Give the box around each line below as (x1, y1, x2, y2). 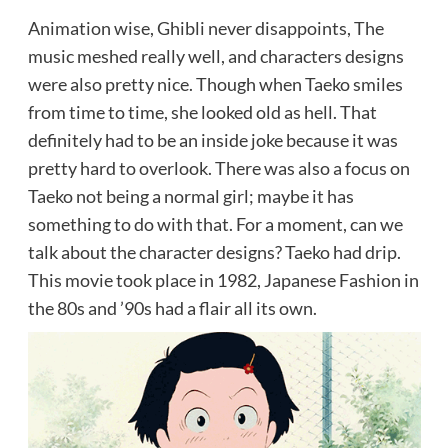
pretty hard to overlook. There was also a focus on (27, 156, 410, 179)
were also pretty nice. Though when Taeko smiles (27, 72, 403, 95)
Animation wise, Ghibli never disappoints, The (27, 16, 384, 39)
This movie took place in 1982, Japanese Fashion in (27, 268, 419, 291)
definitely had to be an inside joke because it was (27, 128, 398, 151)
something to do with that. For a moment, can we (27, 212, 403, 235)
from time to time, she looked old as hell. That (27, 100, 377, 123)
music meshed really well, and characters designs (27, 44, 404, 67)
